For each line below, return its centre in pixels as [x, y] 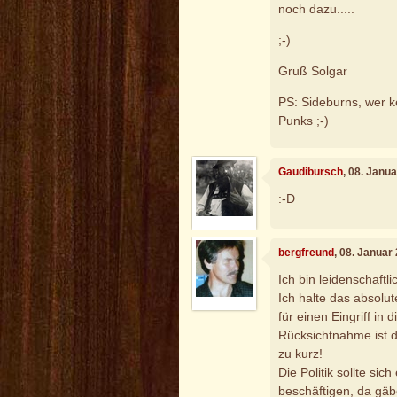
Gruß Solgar [313, 70]
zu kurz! [301, 353]
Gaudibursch [311, 172]
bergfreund [307, 253]
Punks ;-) [304, 120]
